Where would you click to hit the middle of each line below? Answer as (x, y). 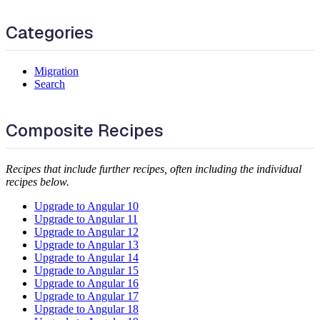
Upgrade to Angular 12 (86, 231)
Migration (56, 71)
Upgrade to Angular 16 (86, 283)
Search (50, 84)
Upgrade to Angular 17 (86, 296)
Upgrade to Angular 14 (86, 257)
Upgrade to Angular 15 (86, 270)
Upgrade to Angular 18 (86, 309)
